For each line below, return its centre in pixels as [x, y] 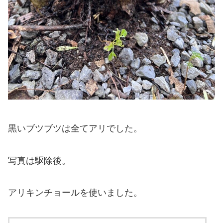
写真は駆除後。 [39, 161]
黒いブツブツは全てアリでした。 [75, 129]
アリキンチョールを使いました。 [75, 193]
